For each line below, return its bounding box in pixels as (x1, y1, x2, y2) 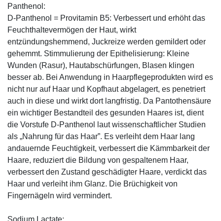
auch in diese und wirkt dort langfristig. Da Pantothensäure (7, 97, 211, 106)
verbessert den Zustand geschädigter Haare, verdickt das (7, 168, 207, 177)
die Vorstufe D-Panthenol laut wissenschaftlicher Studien (7, 120, 206, 129)
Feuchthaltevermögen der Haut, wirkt (7, 26, 136, 35)
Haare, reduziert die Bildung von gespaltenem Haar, (7, 156, 188, 165)
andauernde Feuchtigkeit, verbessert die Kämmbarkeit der (7, 144, 210, 153)
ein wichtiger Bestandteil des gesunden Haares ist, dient (7, 109, 204, 117)
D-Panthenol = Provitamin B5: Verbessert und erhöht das (7, 14, 205, 23)
